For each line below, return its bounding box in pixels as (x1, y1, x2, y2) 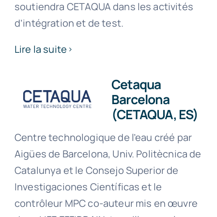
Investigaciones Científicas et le (14, 180, 162, 194)
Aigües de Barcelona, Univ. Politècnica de (14, 147, 201, 161)
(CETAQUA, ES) (111, 106, 198, 124)
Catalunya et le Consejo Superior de (14, 164, 179, 177)
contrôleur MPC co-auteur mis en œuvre (14, 197, 198, 210)
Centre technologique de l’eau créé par (14, 131, 192, 144)
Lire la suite (14, 43, 67, 56)
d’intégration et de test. (14, 16, 124, 30)
